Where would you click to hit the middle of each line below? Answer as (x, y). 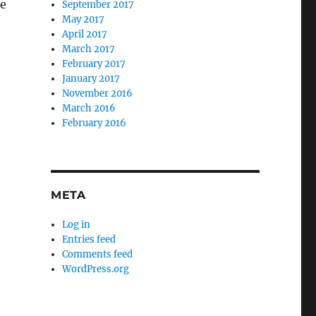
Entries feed (89, 240)
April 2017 (85, 35)
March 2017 (89, 49)
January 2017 (91, 79)
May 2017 (84, 20)
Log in (77, 225)
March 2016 (89, 109)
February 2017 (94, 64)
